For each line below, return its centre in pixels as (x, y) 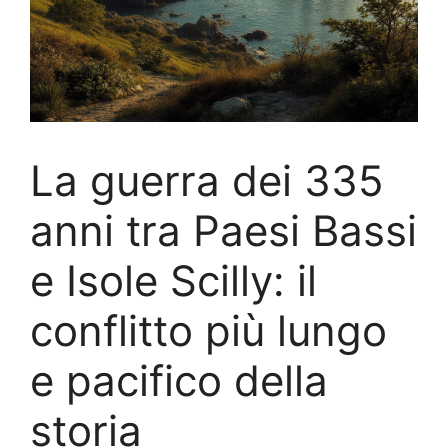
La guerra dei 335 (207, 180)
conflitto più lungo (208, 330)
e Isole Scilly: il (173, 280)
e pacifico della (179, 380)
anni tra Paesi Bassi (223, 230)
